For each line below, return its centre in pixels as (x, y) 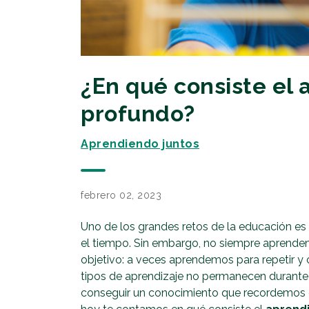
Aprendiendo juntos (140, 144)
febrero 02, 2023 (121, 196)
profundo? (138, 114)
